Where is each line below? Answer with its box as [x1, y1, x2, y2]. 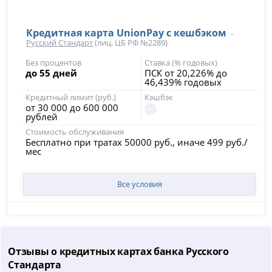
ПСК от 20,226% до [144, 66, 227, 79]
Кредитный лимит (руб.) [25, 91, 117, 103]
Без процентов [25, 56, 82, 68]
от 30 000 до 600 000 [25, 101, 119, 114]
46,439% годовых [144, 75, 222, 88]
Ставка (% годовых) [144, 56, 217, 68]
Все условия [117, 178, 162, 189]
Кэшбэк [144, 91, 173, 103]
